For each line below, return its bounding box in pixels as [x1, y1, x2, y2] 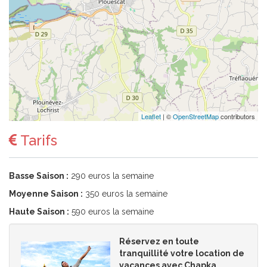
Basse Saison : [9, 171, 69, 181]
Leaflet [141, 111, 161, 121]
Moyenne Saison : [9, 189, 83, 198]
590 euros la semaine [69, 207, 154, 216]
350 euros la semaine [83, 189, 167, 198]
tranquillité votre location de [119, 249, 244, 258]
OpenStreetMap [173, 111, 219, 121]
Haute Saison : [9, 207, 69, 216]
